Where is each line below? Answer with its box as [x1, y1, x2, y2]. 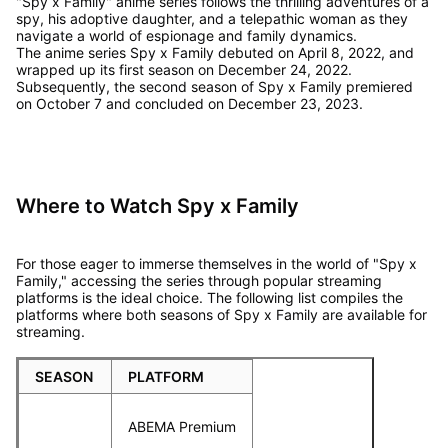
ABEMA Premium [127, 417, 236, 435]
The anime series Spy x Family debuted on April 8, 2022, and [15, 43, 414, 61]
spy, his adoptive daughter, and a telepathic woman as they [15, 9, 408, 27]
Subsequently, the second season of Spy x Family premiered [15, 77, 413, 95]
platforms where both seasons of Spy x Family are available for [15, 305, 427, 323]
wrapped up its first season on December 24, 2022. [15, 60, 352, 78]
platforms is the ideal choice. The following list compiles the [15, 288, 403, 306]
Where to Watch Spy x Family [15, 193, 299, 218]
